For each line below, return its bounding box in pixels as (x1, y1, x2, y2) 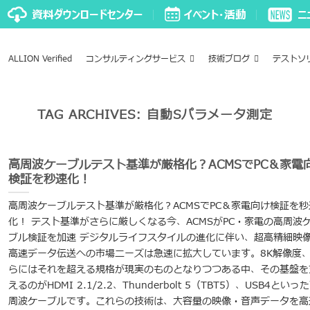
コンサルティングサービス (85, 53, 185, 65)
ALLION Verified (8, 53, 72, 65)
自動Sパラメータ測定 (146, 105, 273, 125)
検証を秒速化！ (8, 170, 91, 188)
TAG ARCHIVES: (37, 105, 147, 125)
